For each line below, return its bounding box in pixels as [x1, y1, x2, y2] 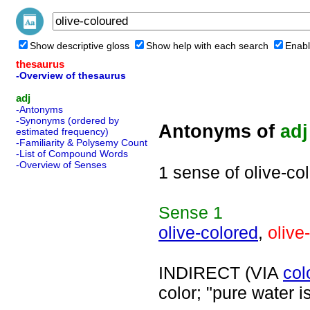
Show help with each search [146, 40, 268, 51]
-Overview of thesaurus [16, 70, 126, 81]
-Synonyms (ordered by [16, 115, 119, 126]
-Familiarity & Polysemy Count [16, 137, 147, 148]
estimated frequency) [16, 126, 109, 137]
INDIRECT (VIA [158, 263, 283, 282]
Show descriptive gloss [30, 40, 129, 51]
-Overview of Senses [16, 159, 107, 170]
